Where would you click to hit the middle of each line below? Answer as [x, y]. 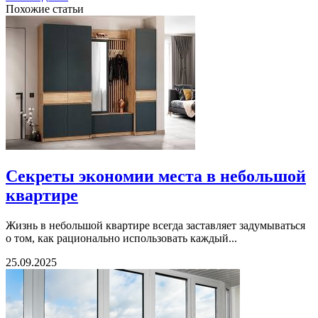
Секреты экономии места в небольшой [156, 176]
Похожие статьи [45, 9]
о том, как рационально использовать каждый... [121, 238]
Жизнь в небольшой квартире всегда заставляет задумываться [155, 226]
